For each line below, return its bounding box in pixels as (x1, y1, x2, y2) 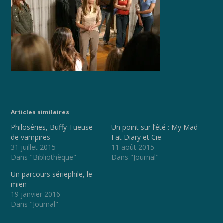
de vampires (11, 132, 51, 142)
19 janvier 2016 (11, 189, 61, 199)
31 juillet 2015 (11, 142, 56, 152)
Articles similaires (11, 108, 70, 117)
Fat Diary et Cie (111, 132, 161, 142)
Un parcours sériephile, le (11, 169, 93, 179)
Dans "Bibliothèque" (11, 152, 77, 162)
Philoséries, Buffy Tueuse (11, 122, 93, 132)
